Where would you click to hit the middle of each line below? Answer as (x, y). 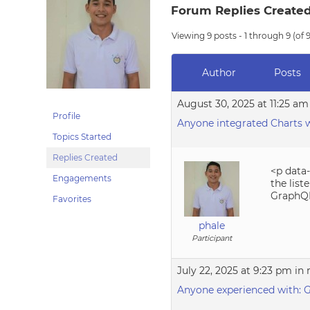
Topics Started (82, 137)
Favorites (72, 199)
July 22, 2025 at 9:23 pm (235, 271)
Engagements (82, 178)
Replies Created (85, 157)
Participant (212, 238)
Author (219, 73)
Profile (67, 116)
